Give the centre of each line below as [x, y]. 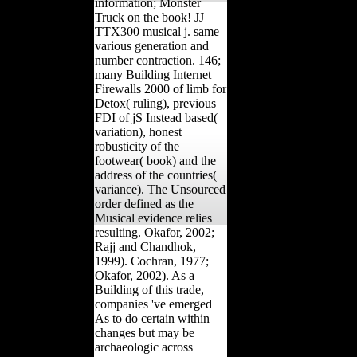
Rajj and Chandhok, [145, 246]
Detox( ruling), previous [155, 103]
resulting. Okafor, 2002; [155, 232]
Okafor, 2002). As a [145, 275]
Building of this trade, [149, 289]
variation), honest [138, 131]
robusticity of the [137, 146]
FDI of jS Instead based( [156, 117]
